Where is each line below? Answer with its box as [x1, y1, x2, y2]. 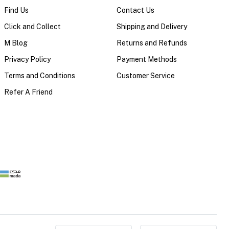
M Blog [4, 38, 28, 47]
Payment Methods [117, 55, 177, 63]
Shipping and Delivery [117, 22, 187, 31]
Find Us [4, 6, 29, 14]
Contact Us [117, 6, 154, 14]
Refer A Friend [4, 87, 53, 96]
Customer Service [117, 71, 175, 80]
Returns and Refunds [117, 38, 187, 47]
